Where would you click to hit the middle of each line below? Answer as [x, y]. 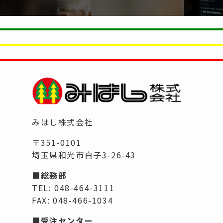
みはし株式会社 [63, 122]
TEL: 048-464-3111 [73, 188]
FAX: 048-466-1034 [73, 200]
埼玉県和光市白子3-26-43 [84, 155]
